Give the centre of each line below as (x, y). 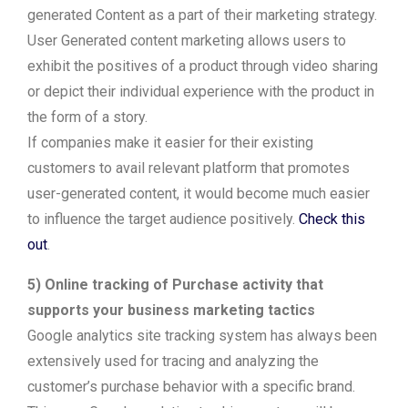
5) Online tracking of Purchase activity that (175, 285)
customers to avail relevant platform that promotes (189, 168)
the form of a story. (87, 117)
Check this (332, 219)
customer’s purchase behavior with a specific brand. (191, 387)
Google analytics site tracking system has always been (202, 336)
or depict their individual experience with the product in (201, 92)
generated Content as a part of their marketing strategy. (202, 15)
